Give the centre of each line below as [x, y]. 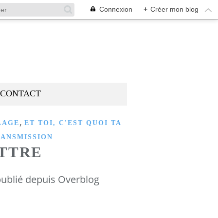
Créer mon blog [174, 9]
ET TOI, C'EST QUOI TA [73, 123]
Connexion [116, 9]
